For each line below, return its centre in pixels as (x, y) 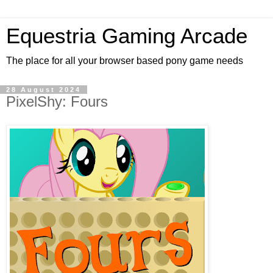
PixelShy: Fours (57, 101)
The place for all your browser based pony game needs (125, 61)
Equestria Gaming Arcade (127, 36)
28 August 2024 (44, 90)
